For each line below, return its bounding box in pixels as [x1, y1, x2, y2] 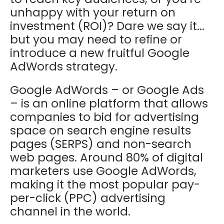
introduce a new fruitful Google [10, 44, 189, 61]
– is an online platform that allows [10, 95, 208, 111]
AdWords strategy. [10, 58, 117, 74]
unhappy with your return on [10, 4, 175, 20]
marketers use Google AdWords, [10, 162, 196, 179]
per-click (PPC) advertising [10, 189, 165, 206]
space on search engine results [10, 122, 191, 138]
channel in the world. [10, 203, 133, 219]
